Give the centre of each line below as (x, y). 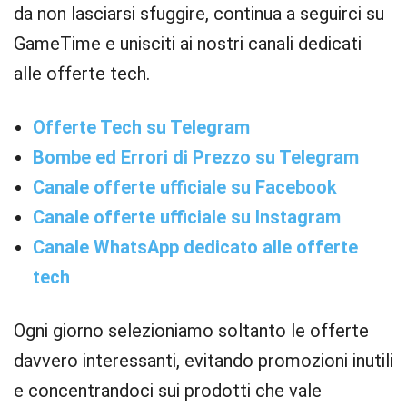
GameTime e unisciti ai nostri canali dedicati (188, 44)
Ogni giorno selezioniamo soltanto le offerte (191, 331)
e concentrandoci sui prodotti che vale (168, 391)
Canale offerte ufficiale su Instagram (187, 217)
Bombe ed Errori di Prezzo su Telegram (196, 157)
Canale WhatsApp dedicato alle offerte (195, 247)
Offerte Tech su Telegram (141, 127)
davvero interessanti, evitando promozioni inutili (203, 361)
